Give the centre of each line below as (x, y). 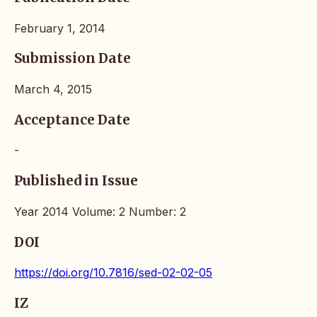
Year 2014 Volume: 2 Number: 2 (100, 211)
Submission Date (73, 59)
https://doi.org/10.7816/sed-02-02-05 (113, 273)
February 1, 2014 (60, 28)
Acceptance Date (72, 120)
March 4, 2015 (53, 89)
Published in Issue (76, 181)
